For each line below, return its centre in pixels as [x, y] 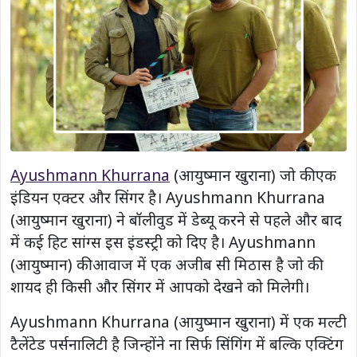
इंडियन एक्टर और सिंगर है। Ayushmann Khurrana [168, 198]
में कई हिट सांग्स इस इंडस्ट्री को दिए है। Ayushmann [163, 242]
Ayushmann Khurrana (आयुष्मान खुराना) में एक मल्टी [178, 322]
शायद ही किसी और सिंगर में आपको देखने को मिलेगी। [160, 287]
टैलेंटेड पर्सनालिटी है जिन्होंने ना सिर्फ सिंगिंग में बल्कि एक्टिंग [177, 344]
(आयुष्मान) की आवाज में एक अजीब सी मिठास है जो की [165, 265]
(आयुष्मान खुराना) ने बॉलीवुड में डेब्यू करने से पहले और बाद [176, 220]
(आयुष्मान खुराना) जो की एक [253, 175]
